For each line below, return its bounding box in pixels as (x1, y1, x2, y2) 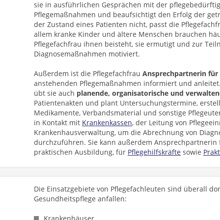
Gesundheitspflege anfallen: (34, 194, 127, 203)
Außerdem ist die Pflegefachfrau (34, 69, 142, 78)
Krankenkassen (82, 118, 132, 127)
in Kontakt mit (34, 118, 82, 127)
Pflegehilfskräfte (128, 147, 181, 157)
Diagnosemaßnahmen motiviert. (34, 49, 140, 58)
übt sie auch (34, 88, 77, 98)
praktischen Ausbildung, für (34, 147, 128, 157)
